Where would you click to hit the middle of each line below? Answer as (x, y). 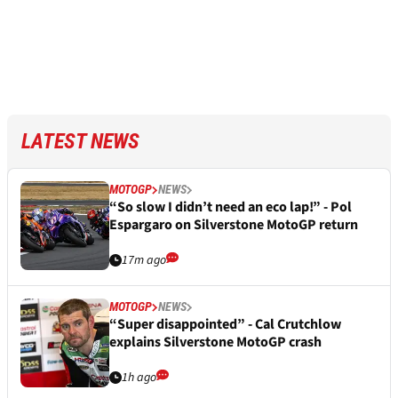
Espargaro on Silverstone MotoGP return (234, 225)
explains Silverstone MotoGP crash (215, 342)
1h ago (139, 378)
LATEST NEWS (80, 142)
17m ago (144, 261)
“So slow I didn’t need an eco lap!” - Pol (231, 207)
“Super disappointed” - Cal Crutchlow (225, 325)
